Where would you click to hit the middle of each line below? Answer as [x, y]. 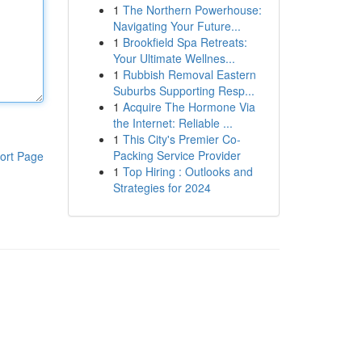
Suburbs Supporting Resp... [183, 90]
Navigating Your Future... [177, 26]
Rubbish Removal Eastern [189, 74]
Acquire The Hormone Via [189, 107]
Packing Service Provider [177, 155]
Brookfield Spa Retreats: [185, 42]
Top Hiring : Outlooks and [187, 171]
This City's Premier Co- [181, 139]
